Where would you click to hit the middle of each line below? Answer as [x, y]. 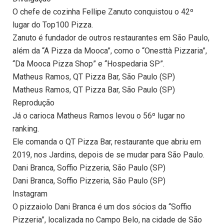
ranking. [26, 129]
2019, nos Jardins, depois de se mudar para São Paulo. [108, 155]
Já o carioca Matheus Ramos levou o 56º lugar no [99, 116]
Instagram [30, 194]
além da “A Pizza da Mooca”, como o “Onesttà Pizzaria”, [110, 51]
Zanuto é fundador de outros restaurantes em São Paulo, [111, 38]
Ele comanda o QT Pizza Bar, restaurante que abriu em [107, 142]
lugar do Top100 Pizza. [53, 25]
